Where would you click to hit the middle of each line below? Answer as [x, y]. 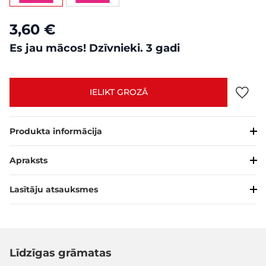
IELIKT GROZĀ [118, 92]
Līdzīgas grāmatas [61, 253]
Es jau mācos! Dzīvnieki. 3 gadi [95, 48]
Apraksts [28, 160]
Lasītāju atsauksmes [54, 189]
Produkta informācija [56, 131]
